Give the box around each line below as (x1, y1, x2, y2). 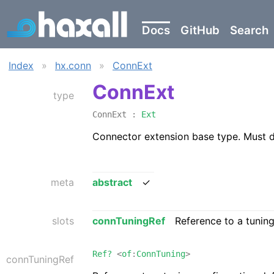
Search (230, 23, 268, 38)
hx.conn (55, 59, 91, 72)
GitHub (180, 23, 220, 38)
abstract (92, 176, 132, 188)
